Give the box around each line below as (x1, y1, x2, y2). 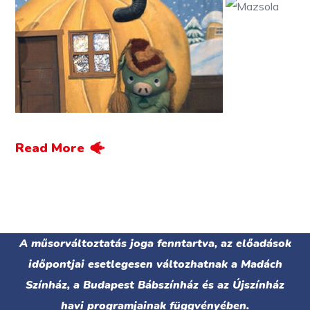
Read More (15, 140, 85, 157)
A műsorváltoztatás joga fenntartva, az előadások (19, 236, 291, 252)
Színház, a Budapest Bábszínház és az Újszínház (26, 277, 284, 293)
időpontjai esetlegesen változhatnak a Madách (28, 257, 282, 273)
